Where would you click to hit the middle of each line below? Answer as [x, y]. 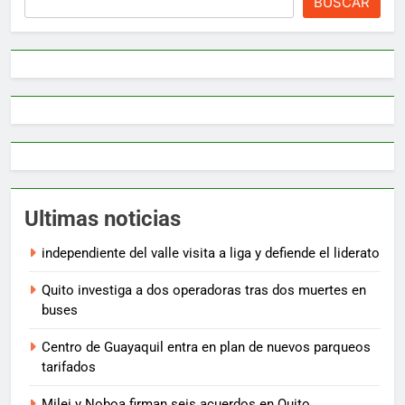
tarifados [69, 367]
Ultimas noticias [103, 219]
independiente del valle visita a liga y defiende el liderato [211, 254]
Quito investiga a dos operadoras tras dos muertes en [204, 291]
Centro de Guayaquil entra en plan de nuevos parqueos [206, 348]
